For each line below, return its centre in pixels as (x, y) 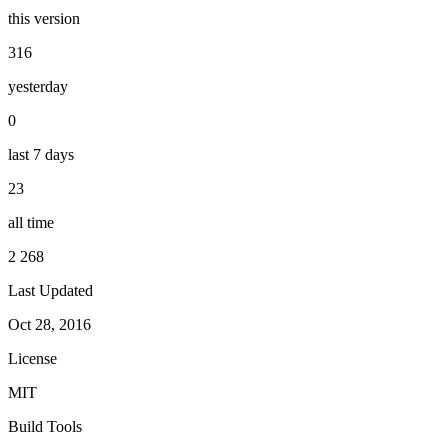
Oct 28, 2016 (49, 324)
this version (44, 18)
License (32, 358)
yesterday (38, 86)
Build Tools (45, 426)
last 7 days (41, 154)
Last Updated (50, 290)
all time (31, 222)
